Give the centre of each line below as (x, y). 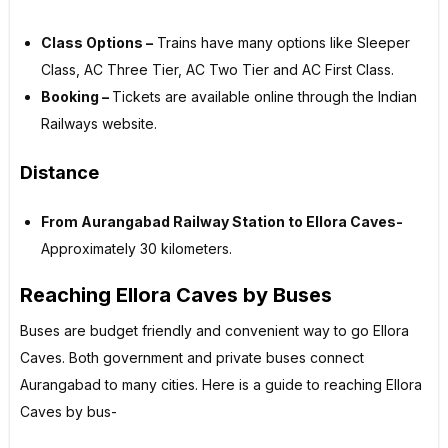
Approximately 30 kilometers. (136, 248)
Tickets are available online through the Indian (264, 96)
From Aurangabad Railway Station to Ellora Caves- (222, 221)
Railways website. (99, 123)
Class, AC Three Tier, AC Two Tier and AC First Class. (217, 69)
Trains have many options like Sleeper (281, 42)
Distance (59, 172)
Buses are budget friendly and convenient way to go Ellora (214, 330)
